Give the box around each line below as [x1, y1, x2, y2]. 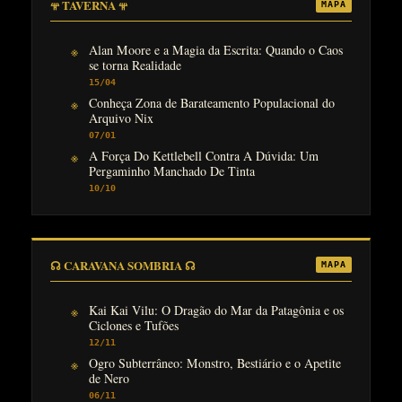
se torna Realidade [88, 56, 181, 74]
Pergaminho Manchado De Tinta [88, 162, 255, 179]
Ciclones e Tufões [88, 316, 179, 334]
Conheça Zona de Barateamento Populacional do [88, 93, 335, 111]
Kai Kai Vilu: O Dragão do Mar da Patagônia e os [88, 301, 344, 319]
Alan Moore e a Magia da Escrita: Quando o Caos [88, 40, 343, 58]
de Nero [88, 369, 129, 387]
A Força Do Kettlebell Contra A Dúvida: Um [88, 146, 319, 164]
